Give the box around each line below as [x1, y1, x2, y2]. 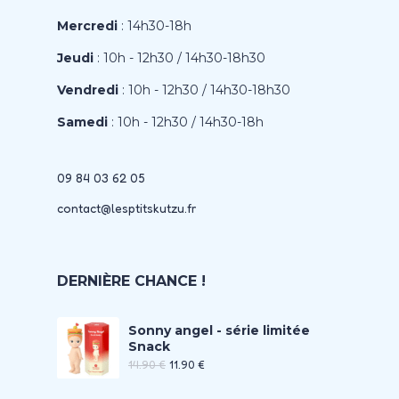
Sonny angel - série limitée [128, 322, 310, 338]
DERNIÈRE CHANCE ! [57, 272, 206, 289]
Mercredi [57, 17, 118, 34]
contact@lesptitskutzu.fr [57, 199, 197, 216]
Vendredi [57, 81, 118, 98]
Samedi [57, 113, 108, 130]
